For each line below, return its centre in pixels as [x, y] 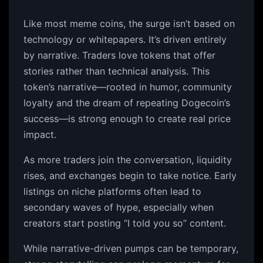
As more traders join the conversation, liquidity [128, 160]
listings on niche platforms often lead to [112, 191]
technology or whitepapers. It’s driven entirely [125, 39]
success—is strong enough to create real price [127, 119]
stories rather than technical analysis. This [117, 71]
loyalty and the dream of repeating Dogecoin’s [127, 103]
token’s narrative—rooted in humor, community [128, 87]
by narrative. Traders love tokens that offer [119, 55]
